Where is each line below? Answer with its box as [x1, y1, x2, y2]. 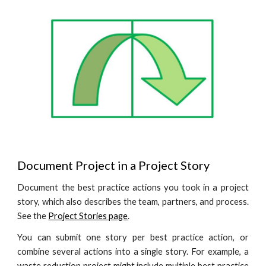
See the [17, 211, 47, 221]
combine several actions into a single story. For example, [17, 246, 244, 257]
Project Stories [48, 211, 107, 221]
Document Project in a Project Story [17, 158, 210, 173]
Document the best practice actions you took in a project [17, 182, 249, 193]
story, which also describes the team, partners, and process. [17, 197, 249, 207]
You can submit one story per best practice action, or [17, 232, 249, 243]
